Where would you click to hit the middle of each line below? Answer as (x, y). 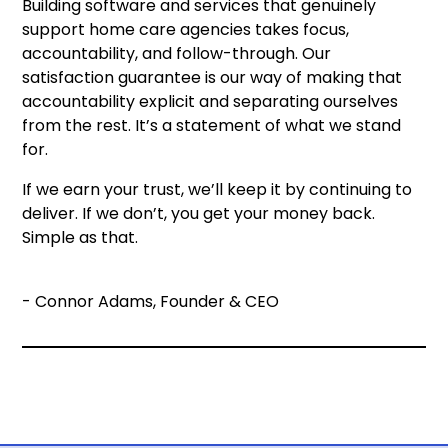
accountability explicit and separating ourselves (210, 102)
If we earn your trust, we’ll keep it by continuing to (217, 190)
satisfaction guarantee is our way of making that (212, 78)
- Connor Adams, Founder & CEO (151, 302)
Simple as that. (80, 238)
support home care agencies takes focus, (186, 30)
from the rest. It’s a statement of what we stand (212, 126)
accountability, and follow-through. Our (177, 54)
